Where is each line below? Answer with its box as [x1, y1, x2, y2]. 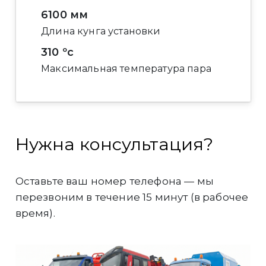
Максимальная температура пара [41, 62, 211, 74]
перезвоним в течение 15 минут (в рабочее [15, 191, 249, 203]
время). [15, 207, 55, 219]
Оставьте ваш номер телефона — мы [15, 175, 214, 187]
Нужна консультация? [15, 134, 213, 155]
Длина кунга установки [41, 26, 161, 37]
